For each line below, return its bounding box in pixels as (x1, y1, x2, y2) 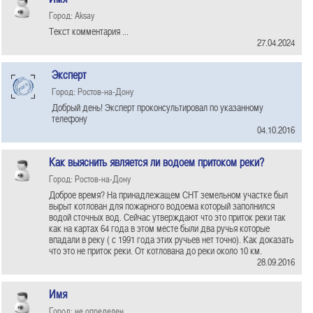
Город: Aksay (49, 8, 94, 22)
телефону (52, 112, 87, 125)
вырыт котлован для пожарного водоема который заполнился (49, 199, 275, 212)
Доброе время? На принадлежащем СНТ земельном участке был (49, 188, 288, 201)
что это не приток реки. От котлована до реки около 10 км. (49, 244, 262, 257)
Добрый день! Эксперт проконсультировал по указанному (52, 101, 263, 114)
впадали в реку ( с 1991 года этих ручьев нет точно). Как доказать (49, 233, 293, 246)
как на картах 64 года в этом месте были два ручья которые (49, 221, 270, 235)
